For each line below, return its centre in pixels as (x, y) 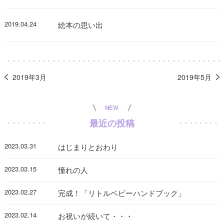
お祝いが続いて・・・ (96, 215)
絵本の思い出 (81, 24)
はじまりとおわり (88, 146)
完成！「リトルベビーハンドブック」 (122, 192)
